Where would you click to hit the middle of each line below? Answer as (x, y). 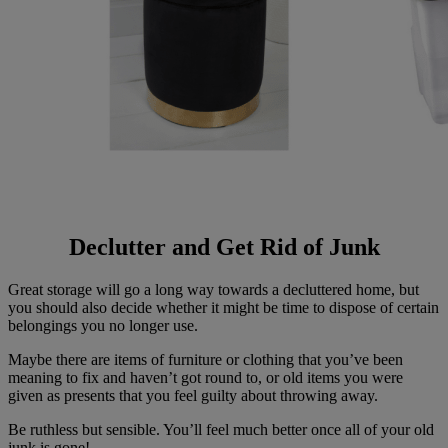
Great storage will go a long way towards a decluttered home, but (213, 290)
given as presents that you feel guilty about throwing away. (193, 396)
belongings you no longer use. (103, 326)
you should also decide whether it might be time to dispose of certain (223, 308)
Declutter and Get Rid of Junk (224, 247)
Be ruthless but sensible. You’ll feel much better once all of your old (221, 430)
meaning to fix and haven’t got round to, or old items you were (205, 378)
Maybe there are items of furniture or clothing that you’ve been (205, 360)
